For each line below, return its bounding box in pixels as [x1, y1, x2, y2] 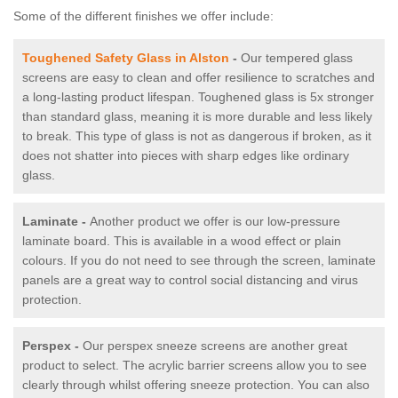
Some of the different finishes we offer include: [13, 9, 274, 24]
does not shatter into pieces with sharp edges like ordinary [22, 148, 349, 163]
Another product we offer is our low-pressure [90, 214, 340, 229]
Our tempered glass [241, 51, 353, 66]
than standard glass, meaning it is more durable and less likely [22, 109, 372, 124]
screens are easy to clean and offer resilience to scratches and [22, 70, 375, 85]
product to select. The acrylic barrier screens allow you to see [22, 358, 367, 373]
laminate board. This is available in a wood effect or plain [22, 234, 341, 249]
